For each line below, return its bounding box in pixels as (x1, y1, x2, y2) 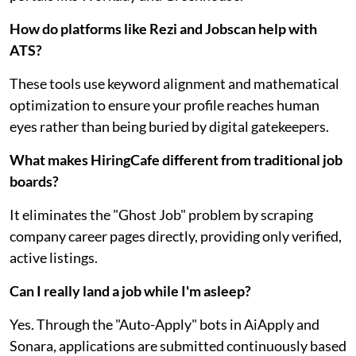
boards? (10, 172, 59, 190)
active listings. (10, 248, 98, 266)
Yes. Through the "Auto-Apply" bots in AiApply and (10, 315, 319, 333)
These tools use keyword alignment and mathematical (10, 74, 339, 92)
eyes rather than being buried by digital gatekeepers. (10, 117, 329, 135)
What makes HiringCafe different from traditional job (10, 150, 342, 168)
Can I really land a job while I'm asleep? (10, 281, 251, 300)
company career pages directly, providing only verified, (10, 226, 342, 245)
